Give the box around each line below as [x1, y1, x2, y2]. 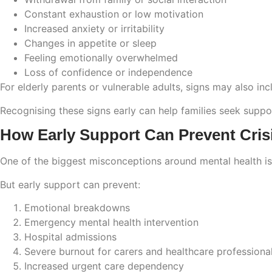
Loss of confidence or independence [24, 66, 192, 79]
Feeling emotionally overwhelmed [24, 52, 178, 64]
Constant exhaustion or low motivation [24, 8, 203, 21]
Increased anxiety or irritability [24, 22, 165, 35]
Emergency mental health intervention [24, 216, 199, 229]
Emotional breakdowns [24, 202, 130, 214]
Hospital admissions [24, 231, 117, 243]
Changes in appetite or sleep [24, 37, 157, 50]
